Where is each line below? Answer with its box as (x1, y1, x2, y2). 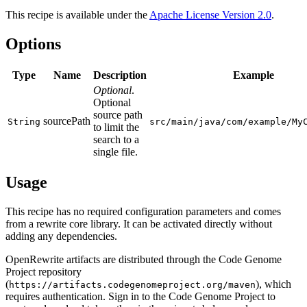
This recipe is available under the (5, 8, 149, 21)
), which (256, 278, 291, 291)
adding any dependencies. (5, 230, 117, 243)
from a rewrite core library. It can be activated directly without (5, 218, 272, 230)
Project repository (5, 266, 82, 278)
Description (93, 69, 147, 81)
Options (5, 34, 61, 53)
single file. (93, 145, 138, 158)
